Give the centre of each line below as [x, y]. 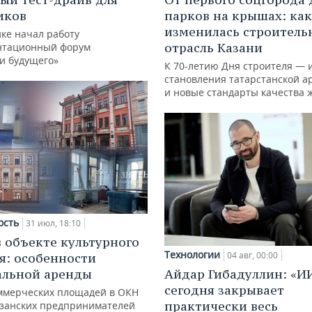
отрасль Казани [213, 47]
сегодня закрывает [224, 290]
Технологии [192, 255]
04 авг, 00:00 [252, 256]
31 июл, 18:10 [53, 224]
